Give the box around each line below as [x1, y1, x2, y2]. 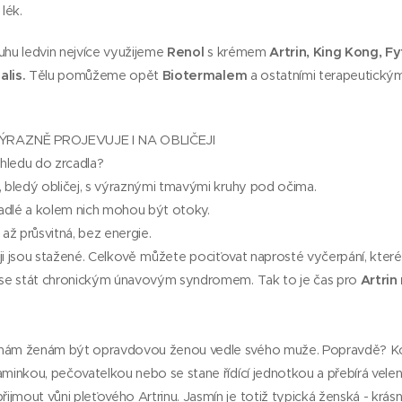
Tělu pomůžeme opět [25, 66, 162, 83]
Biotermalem [162, 66, 248, 83]
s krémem [204, 43, 270, 60]
